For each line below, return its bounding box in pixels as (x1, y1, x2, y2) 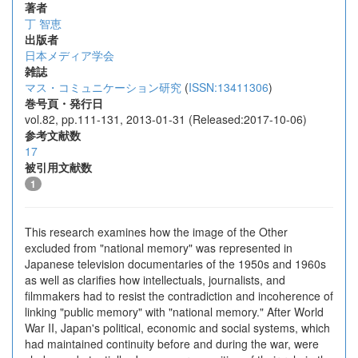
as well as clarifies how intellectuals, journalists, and (25, 272, 285, 288)
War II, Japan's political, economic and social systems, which (25, 320, 330, 336)
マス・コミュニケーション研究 (25, 79, 181, 95)
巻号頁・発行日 (25, 95, 103, 111)
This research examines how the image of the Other (25, 224, 288, 240)
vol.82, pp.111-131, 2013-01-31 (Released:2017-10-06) (25, 111, 307, 127)
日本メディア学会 (25, 47, 114, 63)
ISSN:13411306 (189, 79, 268, 95)
